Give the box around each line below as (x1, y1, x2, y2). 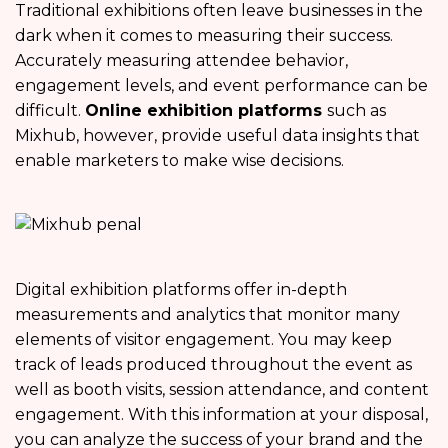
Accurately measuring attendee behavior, (15, 50, 348, 70)
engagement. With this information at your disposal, (15, 404, 428, 424)
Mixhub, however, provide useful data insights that (15, 125, 420, 145)
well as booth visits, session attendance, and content (15, 379, 429, 399)
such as (327, 100, 386, 120)
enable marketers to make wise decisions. (15, 150, 344, 170)
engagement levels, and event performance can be (15, 75, 428, 95)
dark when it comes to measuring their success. (15, 25, 393, 45)
